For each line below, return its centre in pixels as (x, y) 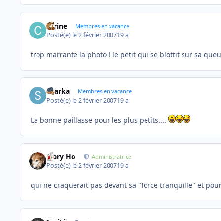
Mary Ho (61, 156)
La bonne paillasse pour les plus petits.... (99, 120)
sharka (58, 91)
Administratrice (112, 156)
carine (57, 26)
